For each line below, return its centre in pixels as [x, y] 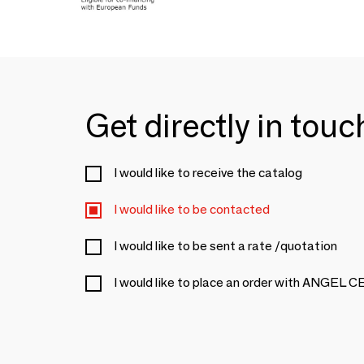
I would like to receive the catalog [208, 173]
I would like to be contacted [192, 209]
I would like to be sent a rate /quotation [225, 246]
